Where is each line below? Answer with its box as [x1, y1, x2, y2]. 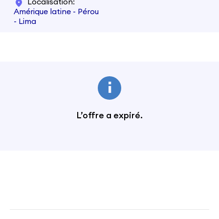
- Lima [14, 18, 36, 25]
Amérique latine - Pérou [14, 8, 99, 16]
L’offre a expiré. [76, 111, 143, 120]
